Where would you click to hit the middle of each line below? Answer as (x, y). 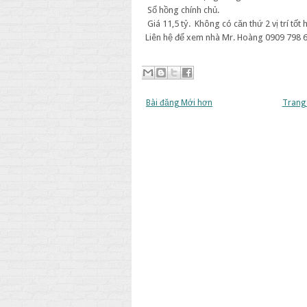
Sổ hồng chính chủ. (183, 10)
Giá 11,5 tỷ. (169, 24)
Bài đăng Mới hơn (179, 102)
